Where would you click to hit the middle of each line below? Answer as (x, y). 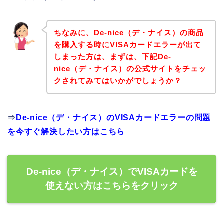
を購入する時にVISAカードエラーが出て (127, 45)
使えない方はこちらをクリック (112, 186)
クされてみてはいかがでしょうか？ (118, 81)
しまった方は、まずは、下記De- (112, 57)
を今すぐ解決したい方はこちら (66, 132)
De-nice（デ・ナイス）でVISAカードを (112, 172)
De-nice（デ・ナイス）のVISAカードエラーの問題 (113, 118)
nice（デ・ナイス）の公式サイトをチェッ (130, 69)
